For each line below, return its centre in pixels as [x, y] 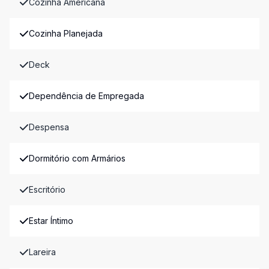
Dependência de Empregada [86, 96]
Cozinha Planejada [66, 34]
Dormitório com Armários [77, 159]
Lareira [42, 252]
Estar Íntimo [51, 221]
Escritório [47, 190]
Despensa [49, 127]
